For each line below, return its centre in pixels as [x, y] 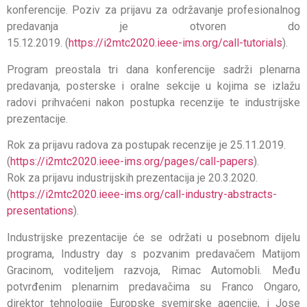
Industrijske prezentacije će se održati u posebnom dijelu [153, 237]
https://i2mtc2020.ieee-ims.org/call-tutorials [175, 43]
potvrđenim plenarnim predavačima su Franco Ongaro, [153, 286]
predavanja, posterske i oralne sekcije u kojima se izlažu [153, 86]
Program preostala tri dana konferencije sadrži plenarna [153, 69]
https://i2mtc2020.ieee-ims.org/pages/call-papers [132, 162]
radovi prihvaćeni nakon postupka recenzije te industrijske [153, 102]
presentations [40, 211]
